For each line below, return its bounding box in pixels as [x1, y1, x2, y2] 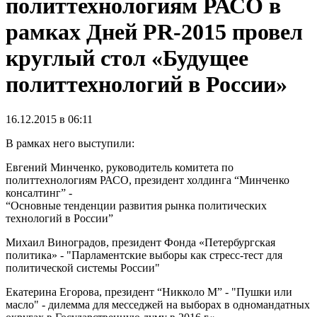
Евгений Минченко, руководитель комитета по [6, 161, 234, 173]
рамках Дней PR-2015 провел [6, 19, 303, 45]
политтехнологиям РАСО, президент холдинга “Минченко [6, 173, 289, 186]
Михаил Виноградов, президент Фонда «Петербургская [6, 236, 275, 248]
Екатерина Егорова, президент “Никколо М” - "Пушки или [6, 285, 292, 298]
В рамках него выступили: [6, 137, 134, 149]
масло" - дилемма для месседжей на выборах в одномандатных [6, 298, 310, 311]
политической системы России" [6, 261, 160, 274]
